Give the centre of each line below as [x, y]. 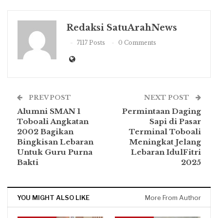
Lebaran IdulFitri [166, 152]
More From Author [173, 197]
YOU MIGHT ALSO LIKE [53, 197]
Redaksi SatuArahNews [122, 27]
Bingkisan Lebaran [55, 142]
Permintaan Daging [162, 111]
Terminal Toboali [165, 131]
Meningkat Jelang [165, 142]
